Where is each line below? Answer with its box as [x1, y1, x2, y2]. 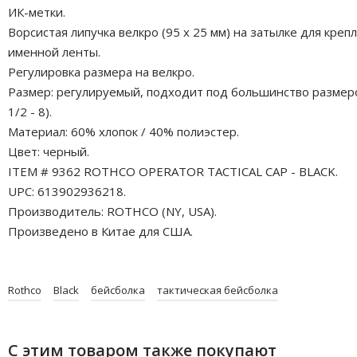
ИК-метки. [8, 3, 65, 20]
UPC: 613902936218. [8, 182, 126, 199]
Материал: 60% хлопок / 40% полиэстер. [8, 123, 239, 139]
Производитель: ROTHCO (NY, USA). [8, 202, 217, 219]
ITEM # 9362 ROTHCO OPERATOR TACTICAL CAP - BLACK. [8, 163, 338, 179]
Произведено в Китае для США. [8, 222, 193, 239]
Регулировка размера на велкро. [8, 63, 194, 80]
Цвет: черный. [8, 143, 89, 159]
